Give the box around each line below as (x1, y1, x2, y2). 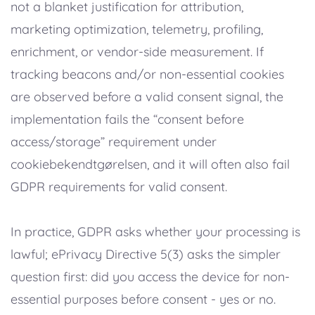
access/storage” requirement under (11, 134, 217, 150)
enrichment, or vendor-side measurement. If (11, 44, 264, 60)
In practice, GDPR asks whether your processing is (11, 224, 300, 240)
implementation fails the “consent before (11, 111, 244, 128)
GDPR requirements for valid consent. (11, 179, 227, 195)
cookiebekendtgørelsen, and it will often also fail (11, 156, 290, 173)
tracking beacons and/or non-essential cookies (11, 66, 284, 83)
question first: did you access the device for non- (11, 269, 290, 285)
